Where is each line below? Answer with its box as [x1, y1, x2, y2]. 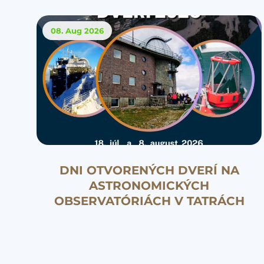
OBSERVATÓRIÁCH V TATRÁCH [54, 194, 245, 209]
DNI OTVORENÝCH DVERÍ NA [59, 163, 239, 178]
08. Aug [51, 26, 82, 36]
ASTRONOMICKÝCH [89, 179, 210, 193]
